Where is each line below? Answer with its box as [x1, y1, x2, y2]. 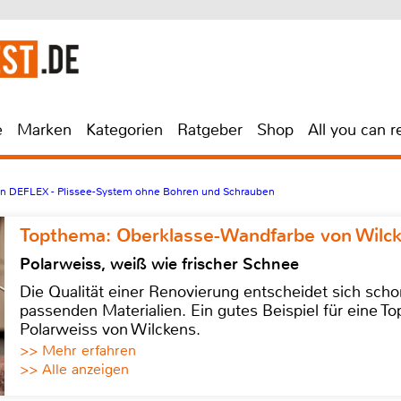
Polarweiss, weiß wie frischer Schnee [20, 253, 299, 275]
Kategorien [86, 119, 163, 141]
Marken [17, 119, 72, 141]
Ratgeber [177, 119, 243, 141]
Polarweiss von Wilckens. [20, 319, 200, 340]
